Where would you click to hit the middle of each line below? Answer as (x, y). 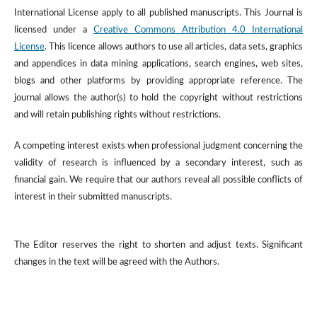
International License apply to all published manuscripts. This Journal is (158, 13)
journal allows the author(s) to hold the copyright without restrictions (158, 98)
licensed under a (53, 30)
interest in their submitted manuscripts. (93, 197)
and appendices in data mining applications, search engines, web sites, (158, 64)
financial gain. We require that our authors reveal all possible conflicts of (158, 180)
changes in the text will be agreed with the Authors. (116, 263)
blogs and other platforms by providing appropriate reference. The (158, 81)
